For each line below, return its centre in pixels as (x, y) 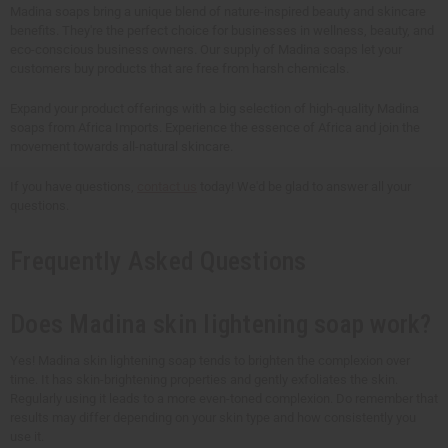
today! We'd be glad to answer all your (304, 186)
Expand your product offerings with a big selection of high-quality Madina (214, 108)
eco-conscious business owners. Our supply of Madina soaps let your (206, 49)
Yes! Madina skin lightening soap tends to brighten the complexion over (210, 361)
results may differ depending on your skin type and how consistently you (213, 418)
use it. (27, 437)
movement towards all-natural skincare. (121, 146)
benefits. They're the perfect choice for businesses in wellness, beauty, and (222, 30)
